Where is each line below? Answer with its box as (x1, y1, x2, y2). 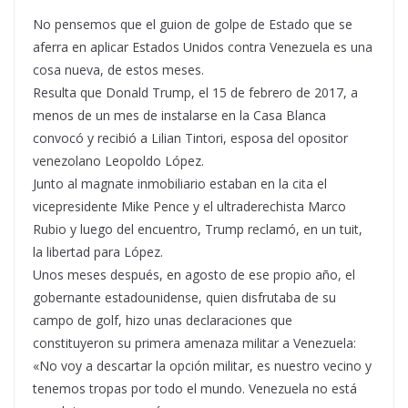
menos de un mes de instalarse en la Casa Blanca (33, 107, 326, 124)
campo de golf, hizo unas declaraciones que (33, 311, 292, 329)
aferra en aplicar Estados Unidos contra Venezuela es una (33, 38, 372, 56)
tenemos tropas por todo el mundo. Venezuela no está (33, 380, 357, 397)
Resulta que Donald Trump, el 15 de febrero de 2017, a (33, 84, 358, 101)
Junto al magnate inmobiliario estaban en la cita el (33, 175, 327, 192)
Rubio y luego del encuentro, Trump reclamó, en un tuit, (33, 220, 362, 238)
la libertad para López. (33, 243, 163, 260)
